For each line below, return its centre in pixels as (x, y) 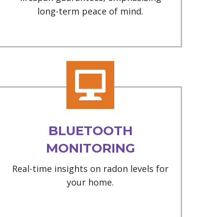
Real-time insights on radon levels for (91, 169)
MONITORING (90, 148)
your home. (91, 182)
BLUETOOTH (90, 131)
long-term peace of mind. (91, 11)
